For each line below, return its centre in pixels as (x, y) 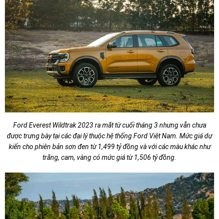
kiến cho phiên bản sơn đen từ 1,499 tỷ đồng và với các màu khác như (109, 147)
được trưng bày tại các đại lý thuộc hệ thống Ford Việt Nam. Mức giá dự (109, 136)
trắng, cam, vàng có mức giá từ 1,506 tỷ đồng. (109, 158)
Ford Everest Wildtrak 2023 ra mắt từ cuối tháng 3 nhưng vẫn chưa (109, 125)
